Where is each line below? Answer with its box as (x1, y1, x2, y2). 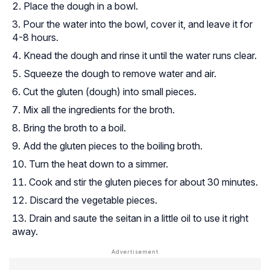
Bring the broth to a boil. (23, 122, 126, 134)
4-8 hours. (12, 31, 58, 44)
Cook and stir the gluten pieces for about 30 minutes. (29, 176, 258, 189)
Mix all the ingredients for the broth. (23, 104, 175, 116)
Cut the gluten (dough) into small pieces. (23, 86, 196, 98)
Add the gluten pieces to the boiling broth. (23, 140, 202, 152)
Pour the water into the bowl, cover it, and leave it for (23, 18, 253, 31)
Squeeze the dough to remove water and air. (24, 67, 216, 80)
